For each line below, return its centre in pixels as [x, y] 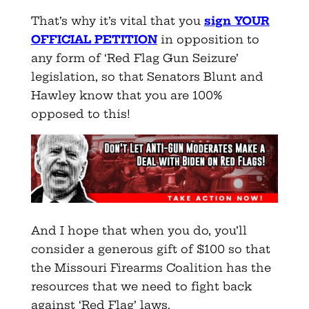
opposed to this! [80, 114]
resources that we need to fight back [141, 287]
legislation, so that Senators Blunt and [147, 77]
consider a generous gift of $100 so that [150, 249]
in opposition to [208, 40]
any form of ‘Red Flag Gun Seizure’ [134, 58]
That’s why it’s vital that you [117, 21]
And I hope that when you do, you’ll [139, 231]
